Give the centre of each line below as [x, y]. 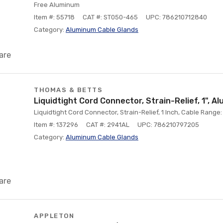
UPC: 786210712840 [176, 17]
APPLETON [54, 216]
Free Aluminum [57, 5]
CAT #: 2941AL [108, 125]
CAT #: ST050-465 [110, 17]
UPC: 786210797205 [168, 125]
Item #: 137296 [56, 125]
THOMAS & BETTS [68, 90]
